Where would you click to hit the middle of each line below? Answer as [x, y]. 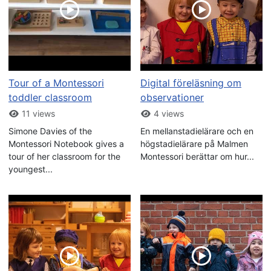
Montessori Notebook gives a [66, 144]
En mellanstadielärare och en [197, 131]
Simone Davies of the [50, 131]
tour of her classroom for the [64, 157]
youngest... [31, 169]
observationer [172, 98]
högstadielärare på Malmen [194, 144]
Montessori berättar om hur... [197, 157]
